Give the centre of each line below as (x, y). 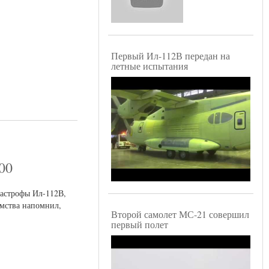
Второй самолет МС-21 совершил (180, 214)
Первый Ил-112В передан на (171, 56)
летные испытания (150, 66)
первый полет (140, 225)
